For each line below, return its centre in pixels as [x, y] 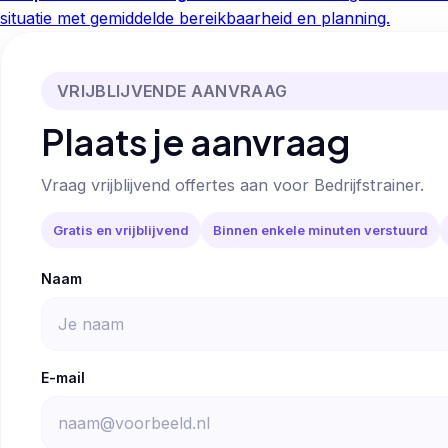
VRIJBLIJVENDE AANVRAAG [172, 90]
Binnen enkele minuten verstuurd [320, 229]
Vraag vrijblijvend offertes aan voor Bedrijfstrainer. [232, 185]
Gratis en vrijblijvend [121, 229]
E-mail [63, 378]
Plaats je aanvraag [195, 141]
